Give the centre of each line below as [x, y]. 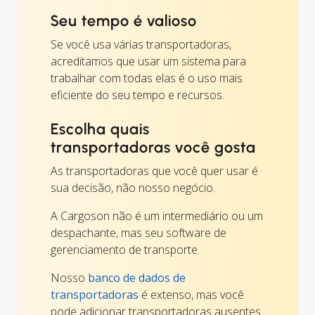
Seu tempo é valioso [124, 21]
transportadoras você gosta [153, 148]
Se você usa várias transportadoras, [141, 45]
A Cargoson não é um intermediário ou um [157, 216]
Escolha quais [100, 129]
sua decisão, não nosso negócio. [133, 188]
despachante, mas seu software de [139, 233]
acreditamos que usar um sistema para [148, 62]
